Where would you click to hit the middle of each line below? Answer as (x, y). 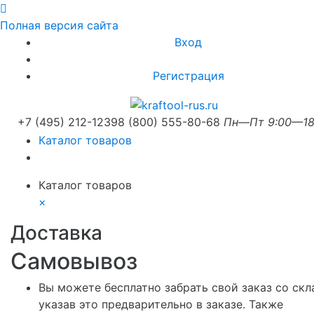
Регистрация (188, 76)
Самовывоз (74, 261)
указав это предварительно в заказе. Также (161, 304)
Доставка (56, 232)
